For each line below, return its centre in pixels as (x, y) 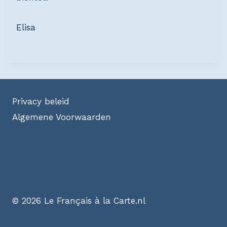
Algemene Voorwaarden (62, 117)
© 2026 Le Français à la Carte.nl (79, 201)
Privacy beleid (41, 102)
